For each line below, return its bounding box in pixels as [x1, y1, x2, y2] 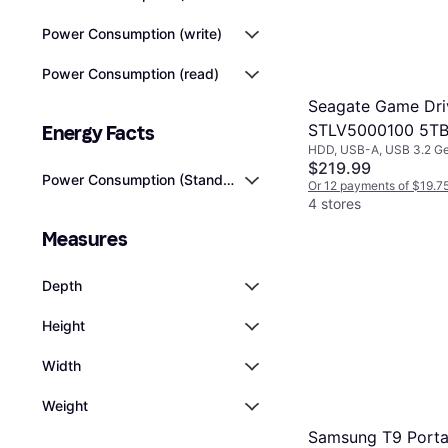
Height [42, 317, 85, 334]
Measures [42, 227, 128, 251]
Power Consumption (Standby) [42, 171, 245, 188]
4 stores [308, 195, 361, 213]
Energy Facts [42, 121, 155, 145]
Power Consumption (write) [42, 25, 222, 42]
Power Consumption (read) [42, 65, 219, 82]
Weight [42, 397, 88, 414]
